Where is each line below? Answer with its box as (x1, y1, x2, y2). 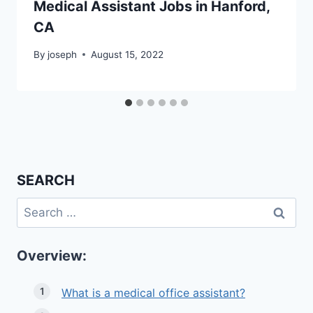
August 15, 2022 (91, 48, 164, 60)
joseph (48, 48, 78, 60)
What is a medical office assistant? (61, 286, 245, 300)
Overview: (17, 247, 87, 265)
